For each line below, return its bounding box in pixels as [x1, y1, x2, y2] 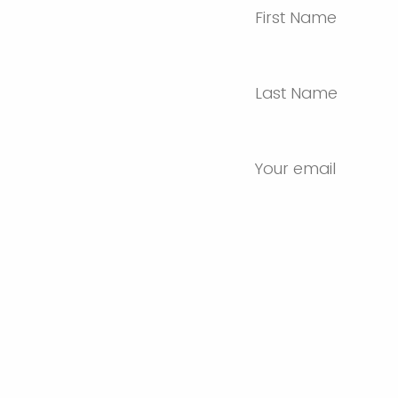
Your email [255, 157, 336, 179]
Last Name [255, 82, 338, 104]
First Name [255, 6, 337, 28]
